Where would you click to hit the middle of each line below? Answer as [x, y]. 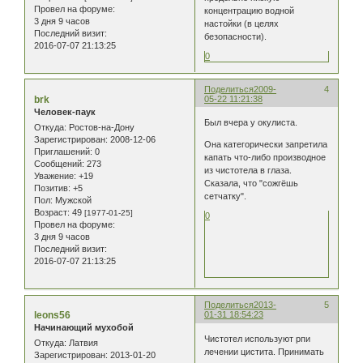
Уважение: [55, 176]
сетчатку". [226, 196]
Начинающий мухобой [84, 328]
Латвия [82, 343]
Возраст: [52, 213]
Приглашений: [63, 152]
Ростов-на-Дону [100, 128]
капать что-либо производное [265, 158]
